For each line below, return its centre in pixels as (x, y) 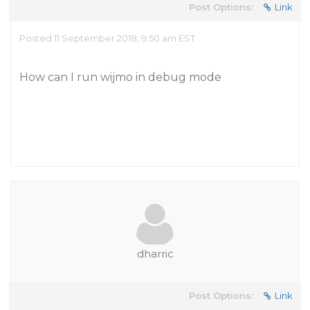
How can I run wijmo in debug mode (120, 77)
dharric (155, 254)
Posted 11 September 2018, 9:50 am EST (107, 38)
